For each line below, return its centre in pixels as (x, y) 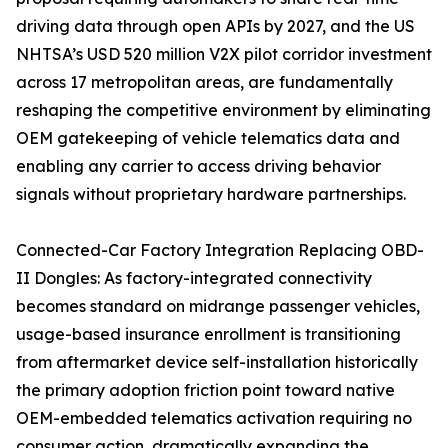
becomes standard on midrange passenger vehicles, (218, 306)
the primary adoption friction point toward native (205, 390)
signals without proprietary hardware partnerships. (211, 194)
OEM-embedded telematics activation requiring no (214, 418)
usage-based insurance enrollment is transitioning (208, 334)
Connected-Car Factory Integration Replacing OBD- (220, 250)
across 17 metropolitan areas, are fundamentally (204, 82)
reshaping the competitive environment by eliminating (223, 110)
